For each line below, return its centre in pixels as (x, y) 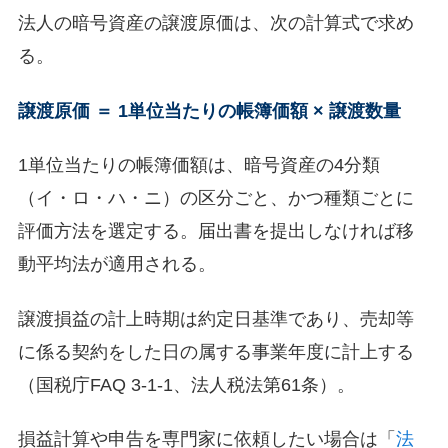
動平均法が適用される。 (116, 264)
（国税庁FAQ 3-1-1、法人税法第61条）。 (186, 384)
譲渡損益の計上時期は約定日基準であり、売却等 (215, 318)
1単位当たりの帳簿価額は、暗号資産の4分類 (198, 165)
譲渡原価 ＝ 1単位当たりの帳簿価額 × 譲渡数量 (209, 110)
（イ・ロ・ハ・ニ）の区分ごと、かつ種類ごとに (215, 198)
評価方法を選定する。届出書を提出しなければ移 (215, 231)
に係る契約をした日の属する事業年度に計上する (215, 351)
